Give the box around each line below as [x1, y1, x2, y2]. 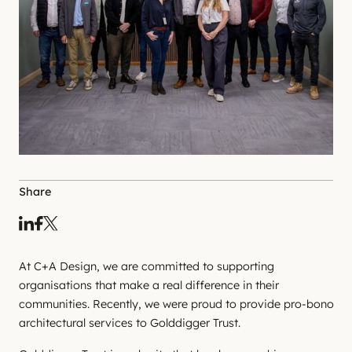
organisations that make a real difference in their [19, 278, 279, 292]
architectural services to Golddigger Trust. [19, 316, 240, 330]
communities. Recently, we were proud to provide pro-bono [19, 297, 334, 311]
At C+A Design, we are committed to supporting [19, 259, 274, 273]
